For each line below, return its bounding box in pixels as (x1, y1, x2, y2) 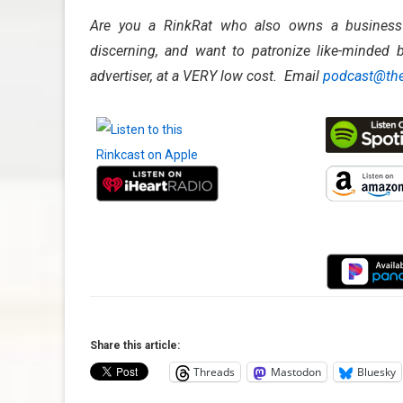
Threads (193, 364, 235, 381)
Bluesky (357, 364, 396, 381)
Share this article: (90, 339, 180, 353)
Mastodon (271, 364, 321, 381)
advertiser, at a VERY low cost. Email (90, 67, 323, 85)
